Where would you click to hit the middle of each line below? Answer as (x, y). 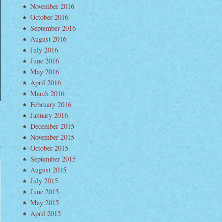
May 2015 (45, 202)
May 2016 (45, 72)
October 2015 (49, 148)
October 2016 (49, 17)
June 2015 (45, 192)
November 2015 (52, 137)
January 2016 (49, 115)
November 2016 (52, 6)
